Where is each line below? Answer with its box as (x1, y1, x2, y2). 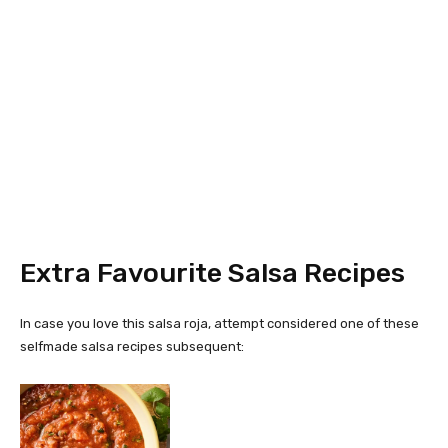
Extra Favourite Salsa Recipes (20, 256, 405, 289)
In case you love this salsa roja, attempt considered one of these (20, 315, 419, 331)
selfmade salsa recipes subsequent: (20, 338, 244, 354)
